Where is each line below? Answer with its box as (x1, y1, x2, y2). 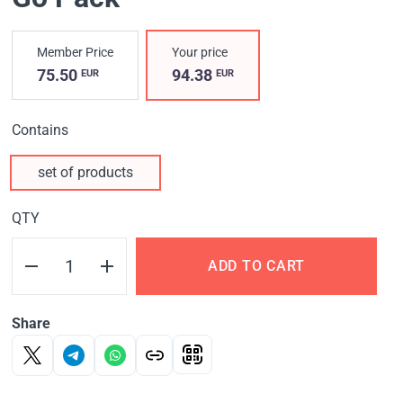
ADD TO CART (207, 257, 306, 275)
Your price (172, 45, 228, 60)
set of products (38, 164, 134, 182)
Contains (12, 121, 69, 139)
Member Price (37, 45, 114, 60)
